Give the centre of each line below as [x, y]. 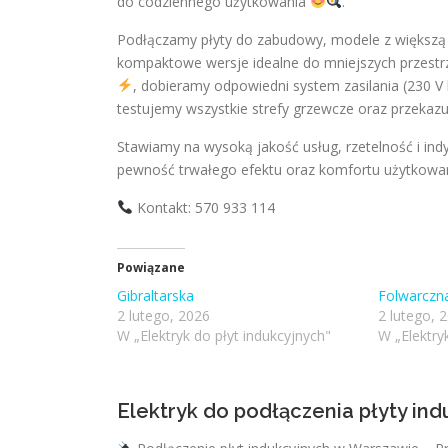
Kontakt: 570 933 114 [203, 207]
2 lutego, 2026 [163, 315]
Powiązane [151, 267]
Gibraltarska [155, 295]
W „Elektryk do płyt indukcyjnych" [224, 335]
